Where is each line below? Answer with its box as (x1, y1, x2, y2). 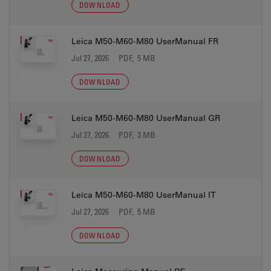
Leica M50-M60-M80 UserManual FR (71, 36, 218, 47)
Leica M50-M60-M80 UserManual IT (71, 189, 216, 200)
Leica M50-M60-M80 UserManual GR (71, 113, 220, 123)
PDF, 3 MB (119, 129, 155, 140)
